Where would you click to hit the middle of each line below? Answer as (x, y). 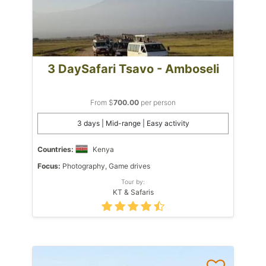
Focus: (49, 166)
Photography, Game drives (105, 166)
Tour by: (133, 181)
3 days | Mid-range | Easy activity (133, 123)
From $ (102, 102)
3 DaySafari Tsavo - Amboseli (133, 69)
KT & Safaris (133, 192)
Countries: (56, 149)
